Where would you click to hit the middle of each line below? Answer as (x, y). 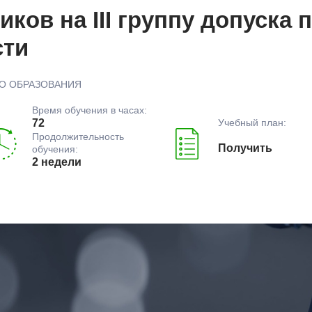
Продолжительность (78, 137)
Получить (245, 148)
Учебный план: (252, 122)
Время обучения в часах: (89, 110)
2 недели (56, 162)
